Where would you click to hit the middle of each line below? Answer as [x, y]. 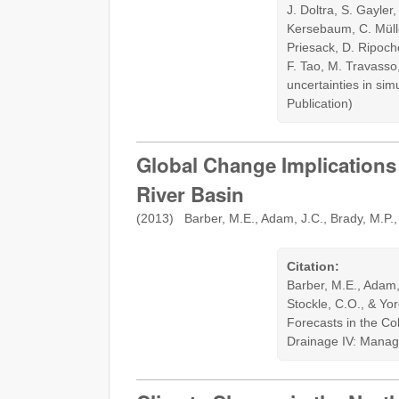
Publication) [320, 103]
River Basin [190, 195]
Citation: [313, 266]
